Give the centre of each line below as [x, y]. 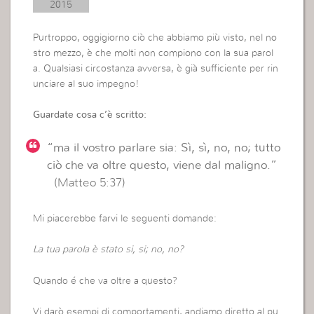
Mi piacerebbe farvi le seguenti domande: [125, 218]
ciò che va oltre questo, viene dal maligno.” [162, 165]
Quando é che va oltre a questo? [105, 281]
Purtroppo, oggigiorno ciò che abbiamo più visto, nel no [155, 37]
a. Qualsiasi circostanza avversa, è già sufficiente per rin [156, 68]
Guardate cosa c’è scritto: [90, 115]
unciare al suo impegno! [86, 84]
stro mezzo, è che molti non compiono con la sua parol [153, 53]
